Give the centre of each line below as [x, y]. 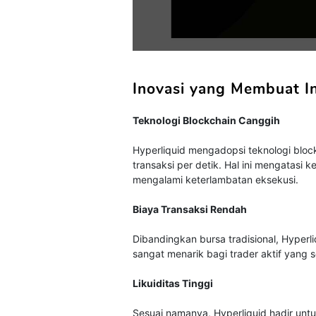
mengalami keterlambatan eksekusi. [216, 179]
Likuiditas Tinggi [173, 283]
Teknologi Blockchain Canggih [207, 120]
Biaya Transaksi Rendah [190, 209]
